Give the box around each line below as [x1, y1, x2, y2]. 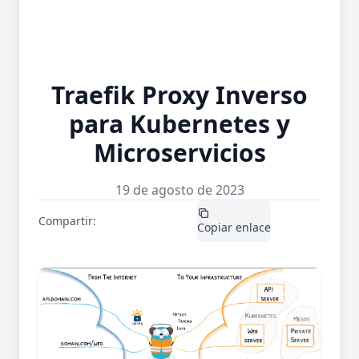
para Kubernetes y [69, 107, 290, 140]
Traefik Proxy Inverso [51, 79, 308, 111]
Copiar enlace [197, 220, 271, 235]
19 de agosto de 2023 [115, 181, 244, 199]
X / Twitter [96, 220, 151, 235]
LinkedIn [151, 220, 197, 235]
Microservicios [93, 136, 266, 169]
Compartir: [38, 213, 96, 228]
